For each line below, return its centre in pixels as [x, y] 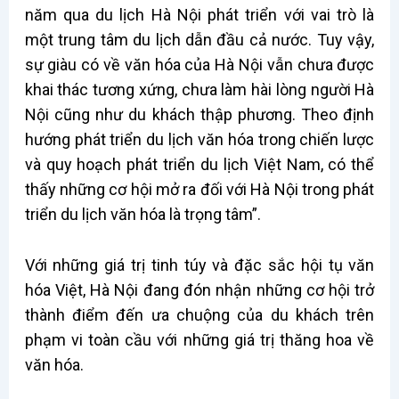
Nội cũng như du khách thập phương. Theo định [199, 114]
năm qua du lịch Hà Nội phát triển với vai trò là [199, 14]
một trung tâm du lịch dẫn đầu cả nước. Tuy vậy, [199, 39]
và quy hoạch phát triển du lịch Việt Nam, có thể [199, 164]
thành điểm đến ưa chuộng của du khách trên [199, 314]
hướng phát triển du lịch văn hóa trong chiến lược [199, 139]
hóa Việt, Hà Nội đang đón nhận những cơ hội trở [199, 289]
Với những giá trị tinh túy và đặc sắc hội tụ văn [199, 265]
